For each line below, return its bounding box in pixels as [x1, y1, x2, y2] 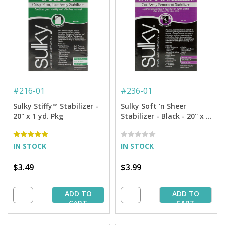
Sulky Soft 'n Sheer [121, 101, 186, 111]
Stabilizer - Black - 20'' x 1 [121, 111, 210, 121]
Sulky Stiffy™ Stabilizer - [13, 101, 98, 111]
